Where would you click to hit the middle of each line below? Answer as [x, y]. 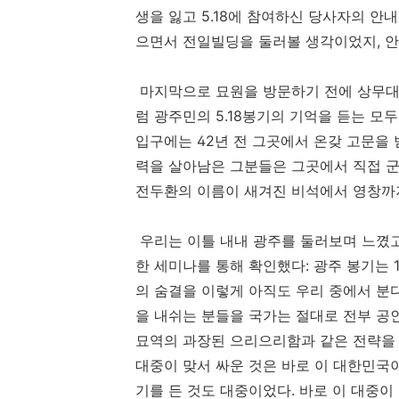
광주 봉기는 [354, 266]
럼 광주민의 [175, 116]
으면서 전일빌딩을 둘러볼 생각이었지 [256, 41]
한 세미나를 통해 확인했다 [220, 266]
